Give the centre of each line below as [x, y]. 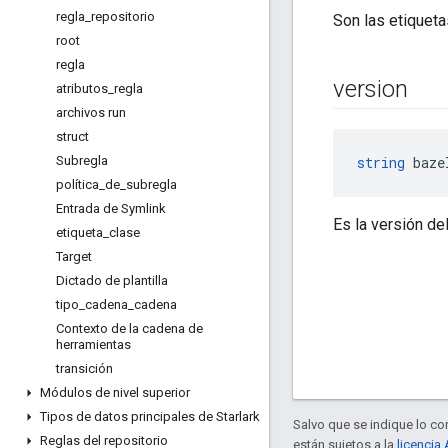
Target [74, 256]
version [370, 89]
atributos [82, 88]
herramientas [93, 344]
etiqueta [79, 232]
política [77, 184]
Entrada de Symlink [111, 208]
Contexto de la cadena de [129, 328]
